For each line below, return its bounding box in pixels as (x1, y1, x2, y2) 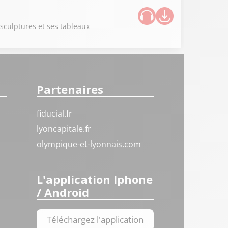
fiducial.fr (37, 108, 73, 119)
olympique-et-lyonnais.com (37, 138, 141, 150)
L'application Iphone (37, 171, 153, 187)
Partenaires (37, 81, 104, 97)
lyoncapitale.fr (37, 123, 92, 134)
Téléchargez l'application (47, 213, 144, 225)
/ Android (37, 184, 90, 200)
